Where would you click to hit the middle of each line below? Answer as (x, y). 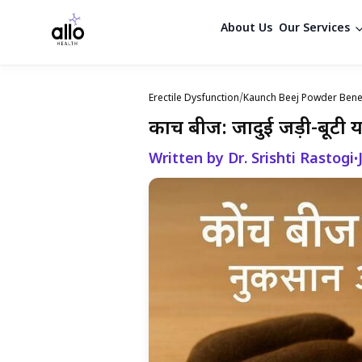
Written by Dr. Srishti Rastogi (251, 160)
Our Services (314, 29)
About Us (246, 29)
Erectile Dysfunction (194, 99)
